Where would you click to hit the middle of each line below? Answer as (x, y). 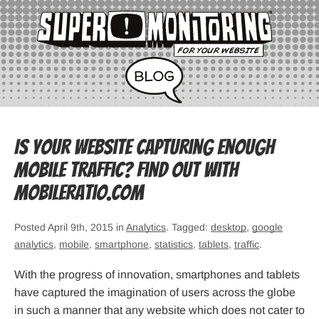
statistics (174, 245)
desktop (229, 228)
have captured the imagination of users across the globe (155, 293)
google (267, 228)
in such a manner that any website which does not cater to (159, 310)
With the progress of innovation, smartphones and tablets (157, 275)
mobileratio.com (79, 193)
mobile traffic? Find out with (126, 170)
